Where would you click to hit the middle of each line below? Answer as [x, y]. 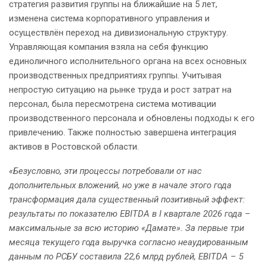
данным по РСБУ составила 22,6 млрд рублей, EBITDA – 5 [126, 257]
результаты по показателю [64, 214]
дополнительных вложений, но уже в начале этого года [120, 186]
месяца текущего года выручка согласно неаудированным [129, 243]
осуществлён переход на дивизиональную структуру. [118, 33]
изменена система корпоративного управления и [109, 19]
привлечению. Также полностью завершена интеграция [123, 133]
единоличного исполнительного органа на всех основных [128, 61]
